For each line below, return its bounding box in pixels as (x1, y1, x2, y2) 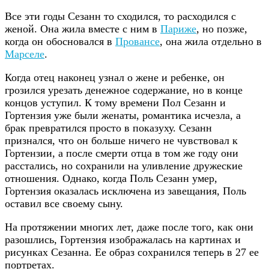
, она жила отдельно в (160, 35, 262, 48)
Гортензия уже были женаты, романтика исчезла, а (5, 109, 241, 122)
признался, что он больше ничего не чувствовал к (5, 134, 238, 147)
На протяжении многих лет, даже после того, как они (5, 221, 253, 234)
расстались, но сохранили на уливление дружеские (5, 160, 243, 172)
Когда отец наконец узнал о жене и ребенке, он (5, 71, 225, 84)
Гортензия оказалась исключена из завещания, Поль (5, 185, 246, 198)
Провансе (115, 35, 160, 48)
